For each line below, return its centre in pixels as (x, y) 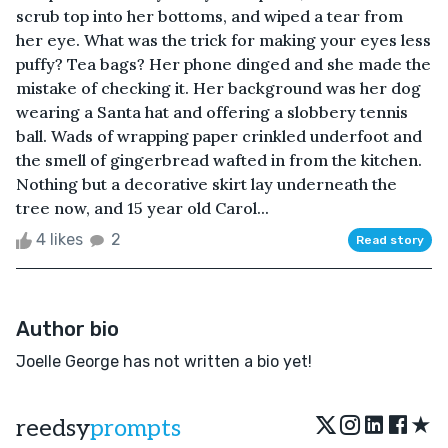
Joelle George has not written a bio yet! (164, 361)
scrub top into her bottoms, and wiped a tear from (209, 15)
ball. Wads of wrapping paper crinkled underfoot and (219, 135)
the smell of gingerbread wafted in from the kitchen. (219, 159)
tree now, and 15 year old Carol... (142, 207)
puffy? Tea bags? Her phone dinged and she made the (223, 63)
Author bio (67, 328)
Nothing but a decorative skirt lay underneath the (206, 183)
